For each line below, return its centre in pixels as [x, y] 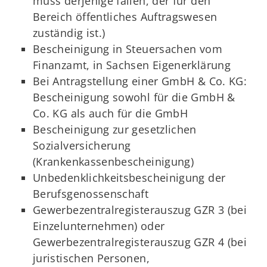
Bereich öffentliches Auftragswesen [125, 16]
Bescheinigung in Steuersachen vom [128, 49]
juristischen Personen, [91, 258]
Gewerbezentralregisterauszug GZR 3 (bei [140, 209]
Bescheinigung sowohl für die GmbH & [134, 97]
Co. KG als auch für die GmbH [112, 113]
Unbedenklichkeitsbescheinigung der [129, 177]
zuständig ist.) [69, 32]
